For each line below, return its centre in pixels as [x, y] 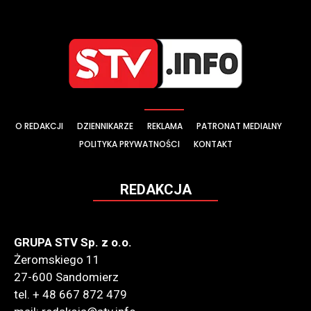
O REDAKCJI [39, 126]
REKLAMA [165, 126]
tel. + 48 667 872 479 [70, 295]
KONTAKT [213, 144]
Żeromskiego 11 [57, 260]
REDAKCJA [155, 190]
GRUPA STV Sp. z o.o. [73, 243]
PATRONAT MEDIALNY [239, 126]
